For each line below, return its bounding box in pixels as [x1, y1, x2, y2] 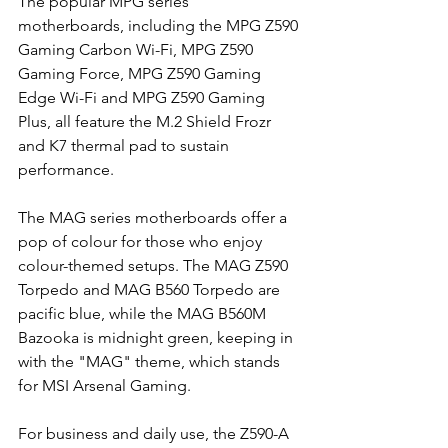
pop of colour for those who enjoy [18, 232, 266, 251]
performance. [18, 160, 114, 179]
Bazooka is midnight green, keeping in [18, 328, 297, 347]
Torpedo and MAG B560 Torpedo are [18, 280, 284, 299]
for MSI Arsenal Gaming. [18, 376, 191, 395]
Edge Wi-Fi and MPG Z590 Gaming [18, 88, 269, 107]
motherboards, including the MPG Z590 [18, 16, 302, 35]
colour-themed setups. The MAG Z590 [18, 256, 292, 275]
